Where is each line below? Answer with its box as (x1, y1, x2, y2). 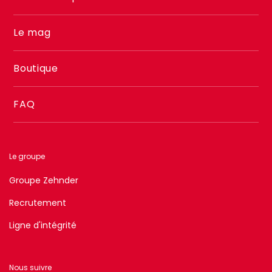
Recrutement (9, 196, 66, 209)
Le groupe (9, 151, 45, 161)
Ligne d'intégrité (9, 219, 76, 231)
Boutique (13, 61, 58, 75)
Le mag (13, 25, 51, 39)
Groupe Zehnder (9, 174, 78, 186)
